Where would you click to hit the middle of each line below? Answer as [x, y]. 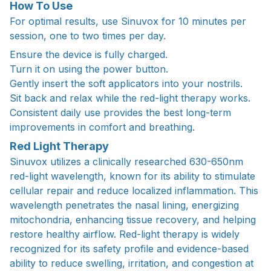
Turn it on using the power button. [89, 69]
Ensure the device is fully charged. [89, 54]
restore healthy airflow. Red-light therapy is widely [125, 234]
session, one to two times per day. [88, 36]
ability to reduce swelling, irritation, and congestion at [132, 263]
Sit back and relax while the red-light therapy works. [130, 98]
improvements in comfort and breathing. [102, 127]
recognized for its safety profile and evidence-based [129, 249]
